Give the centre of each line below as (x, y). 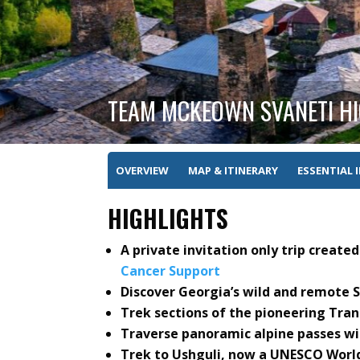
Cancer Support (171, 271)
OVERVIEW (143, 171)
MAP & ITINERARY (233, 171)
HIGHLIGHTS (168, 219)
